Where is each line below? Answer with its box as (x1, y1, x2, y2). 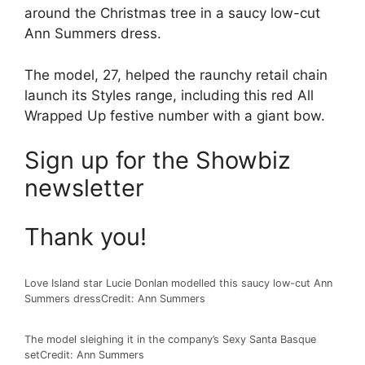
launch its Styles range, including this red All (24, 86, 314, 103)
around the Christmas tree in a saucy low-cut (24, 5, 320, 22)
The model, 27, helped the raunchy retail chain (24, 66, 328, 83)
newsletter (24, 174, 144, 203)
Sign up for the (24, 146, 196, 175)
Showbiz (196, 146, 291, 175)
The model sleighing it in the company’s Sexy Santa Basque (24, 332, 316, 345)
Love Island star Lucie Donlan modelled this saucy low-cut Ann (24, 277, 332, 290)
